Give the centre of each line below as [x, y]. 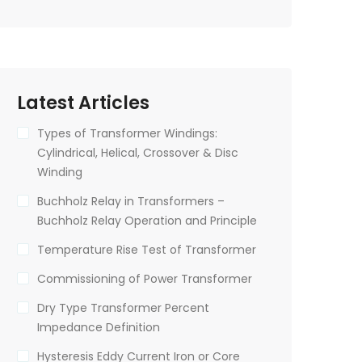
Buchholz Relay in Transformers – [131, 201]
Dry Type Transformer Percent [123, 307]
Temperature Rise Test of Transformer [147, 249]
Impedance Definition [99, 327]
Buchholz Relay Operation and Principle [147, 220]
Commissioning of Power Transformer [145, 278]
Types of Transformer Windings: [127, 133]
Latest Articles [83, 102]
